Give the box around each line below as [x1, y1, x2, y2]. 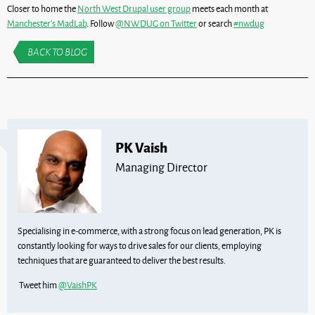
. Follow [86, 17, 115, 30]
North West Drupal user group [77, 2, 191, 15]
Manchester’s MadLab [7, 17, 86, 30]
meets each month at [191, 2, 268, 15]
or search [197, 17, 233, 30]
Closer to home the [7, 2, 77, 15]
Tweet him [18, 278, 58, 292]
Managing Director [115, 159, 208, 175]
